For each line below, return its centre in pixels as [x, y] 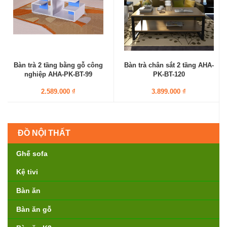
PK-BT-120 [169, 74]
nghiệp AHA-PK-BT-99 [58, 74]
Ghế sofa [32, 154]
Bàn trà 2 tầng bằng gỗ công [58, 65]
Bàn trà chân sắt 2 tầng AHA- [169, 65]
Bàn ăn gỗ [34, 209]
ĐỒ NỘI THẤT [44, 133]
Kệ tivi [27, 172]
